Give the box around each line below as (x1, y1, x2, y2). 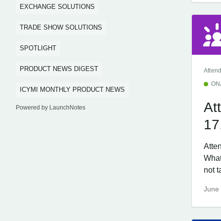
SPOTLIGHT (20, 44, 56, 52)
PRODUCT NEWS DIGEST (20, 65, 98, 73)
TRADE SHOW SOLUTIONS (20, 24, 102, 31)
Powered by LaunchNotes (16, 104, 85, 111)
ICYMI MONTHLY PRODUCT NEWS (20, 86, 125, 93)
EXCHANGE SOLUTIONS (20, 3, 95, 10)
